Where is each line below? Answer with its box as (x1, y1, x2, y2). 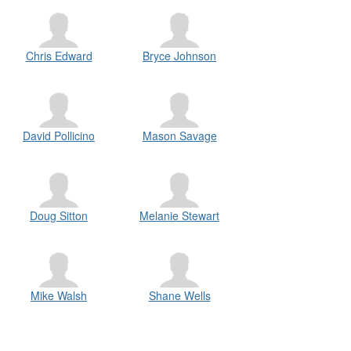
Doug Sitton (30, 208, 88, 223)
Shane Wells (148, 288, 211, 303)
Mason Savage (142, 128, 217, 143)
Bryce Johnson (143, 48, 216, 63)
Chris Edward (25, 48, 92, 63)
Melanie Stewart (139, 208, 219, 223)
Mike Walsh (31, 288, 87, 303)
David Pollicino (23, 128, 95, 143)
